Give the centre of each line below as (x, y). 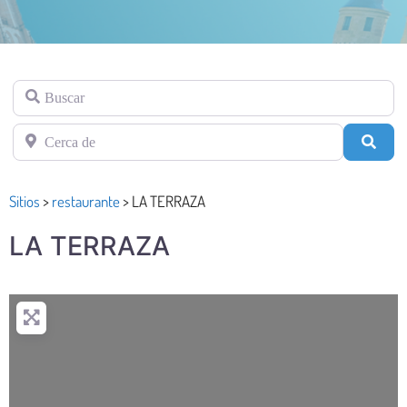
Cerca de (37, 134)
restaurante (86, 201)
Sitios (25, 201)
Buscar (32, 89)
